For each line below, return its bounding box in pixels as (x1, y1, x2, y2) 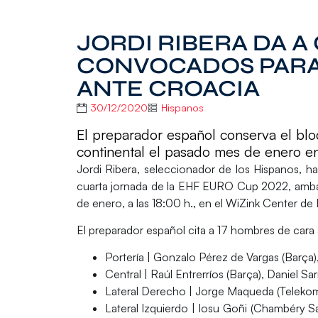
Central (104, 267, 144, 282)
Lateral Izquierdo (104, 301, 189, 316)
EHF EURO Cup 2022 (177, 178, 289, 193)
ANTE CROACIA (76, 75, 260, 103)
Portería (104, 250, 147, 265)
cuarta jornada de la (76, 178, 178, 193)
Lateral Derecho (104, 284, 186, 299)
